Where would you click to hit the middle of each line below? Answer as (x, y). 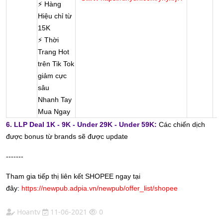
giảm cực (52, 76)
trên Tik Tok (56, 64)
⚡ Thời (48, 40)
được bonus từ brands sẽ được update (68, 137)
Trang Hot (54, 52)
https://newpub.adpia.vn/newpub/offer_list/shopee (100, 188)
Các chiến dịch (181, 125)
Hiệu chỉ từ (55, 16)
